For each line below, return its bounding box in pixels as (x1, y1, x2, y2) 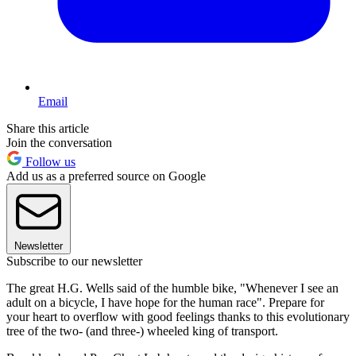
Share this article (6, 121, 89, 135)
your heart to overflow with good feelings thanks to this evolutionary (6, 309, 350, 323)
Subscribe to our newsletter (6, 253, 142, 268)
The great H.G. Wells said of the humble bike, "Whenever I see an (6, 281, 339, 295)
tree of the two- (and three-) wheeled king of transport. (6, 323, 278, 338)
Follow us (22, 154, 75, 168)
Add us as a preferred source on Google (6, 168, 206, 183)
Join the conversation (6, 135, 112, 149)
